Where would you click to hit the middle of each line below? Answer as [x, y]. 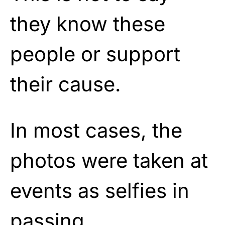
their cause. [66, 84]
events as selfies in [100, 190]
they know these [88, 24]
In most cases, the [96, 130]
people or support [95, 54]
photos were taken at [109, 160]
